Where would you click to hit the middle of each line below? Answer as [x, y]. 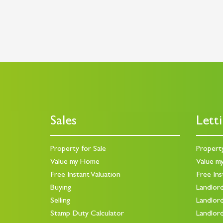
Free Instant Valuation [85, 175]
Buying [60, 188]
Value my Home [75, 162]
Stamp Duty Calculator [87, 214]
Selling [60, 201]
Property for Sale [78, 149]
